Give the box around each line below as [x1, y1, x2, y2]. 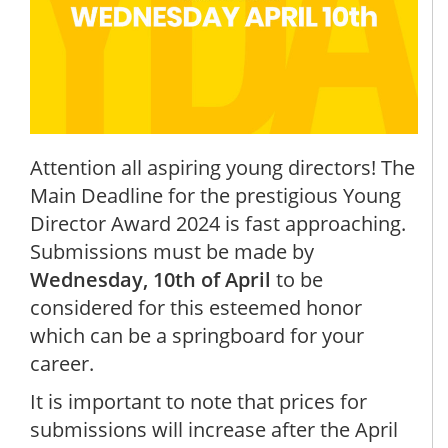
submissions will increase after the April [30, 415, 398, 443]
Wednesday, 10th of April [30, 265, 276, 293]
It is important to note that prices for [30, 387, 367, 415]
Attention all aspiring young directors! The [30, 153, 415, 181]
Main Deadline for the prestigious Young [30, 181, 401, 209]
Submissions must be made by [30, 237, 314, 265]
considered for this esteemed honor [30, 293, 362, 321]
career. [30, 349, 94, 377]
